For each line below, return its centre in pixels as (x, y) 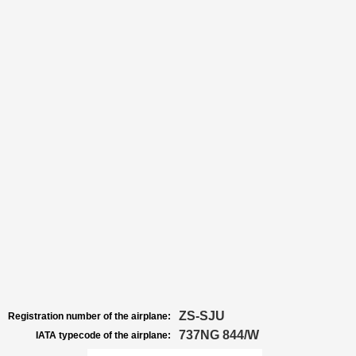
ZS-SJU (202, 316)
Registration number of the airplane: (89, 316)
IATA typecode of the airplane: (103, 335)
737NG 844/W (219, 335)
